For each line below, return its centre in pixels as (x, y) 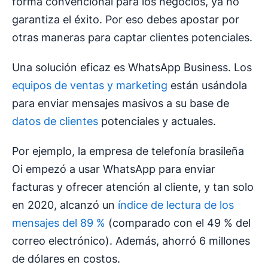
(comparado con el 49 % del (178, 223)
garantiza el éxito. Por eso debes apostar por (126, 20)
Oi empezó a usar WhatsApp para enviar (114, 169)
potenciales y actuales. (157, 121)
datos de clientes (55, 121)
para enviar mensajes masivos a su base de (121, 103)
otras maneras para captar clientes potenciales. (132, 38)
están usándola (207, 86)
